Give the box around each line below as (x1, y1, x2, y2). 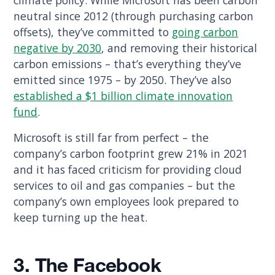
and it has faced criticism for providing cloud (14, 162, 242, 177)
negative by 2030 (14, 41, 102, 56)
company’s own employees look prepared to (14, 194, 239, 209)
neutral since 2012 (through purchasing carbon (14, 9, 254, 24)
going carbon (172, 25, 239, 40)
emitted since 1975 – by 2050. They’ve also (14, 72, 232, 88)
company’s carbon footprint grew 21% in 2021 (14, 146, 249, 161)
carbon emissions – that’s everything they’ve (14, 56, 242, 72)
